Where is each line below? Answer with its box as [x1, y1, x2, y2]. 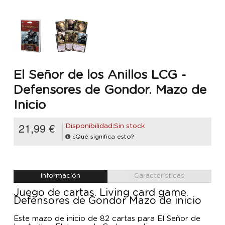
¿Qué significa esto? [72, 134, 134, 140]
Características [134, 173, 185, 180]
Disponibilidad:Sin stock [65, 123, 145, 130]
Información [40, 173, 80, 180]
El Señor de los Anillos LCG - [14, 68, 186, 81]
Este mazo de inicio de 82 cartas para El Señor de [14, 215, 200, 223]
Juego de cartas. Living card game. [14, 188, 188, 198]
